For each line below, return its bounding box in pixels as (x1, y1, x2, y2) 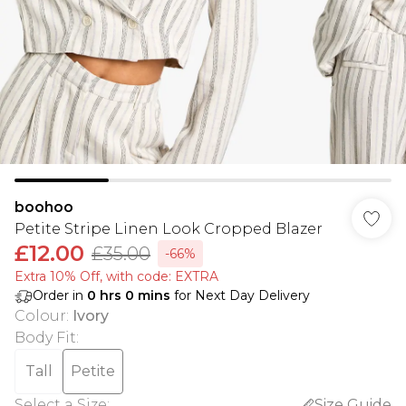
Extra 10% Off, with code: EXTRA (14, 268, 218, 285)
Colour (14, 307, 66, 324)
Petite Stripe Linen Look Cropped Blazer (14, 220, 323, 237)
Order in (33, 287, 87, 304)
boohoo (14, 198, 73, 216)
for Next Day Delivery (170, 287, 310, 304)
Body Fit (14, 329, 76, 346)
